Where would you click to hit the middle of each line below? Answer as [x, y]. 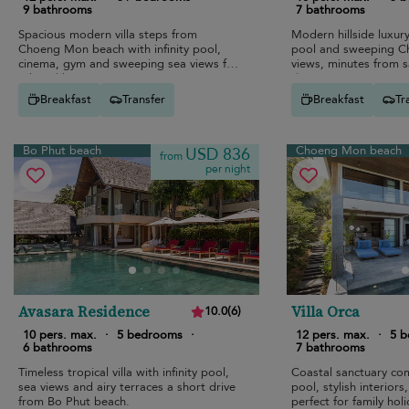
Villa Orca [325, 311]
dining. [309, 78]
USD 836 [217, 154]
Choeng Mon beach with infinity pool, [120, 49]
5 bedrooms [150, 335]
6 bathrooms [58, 347]
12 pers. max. [332, 335]
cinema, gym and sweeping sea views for [128, 63]
